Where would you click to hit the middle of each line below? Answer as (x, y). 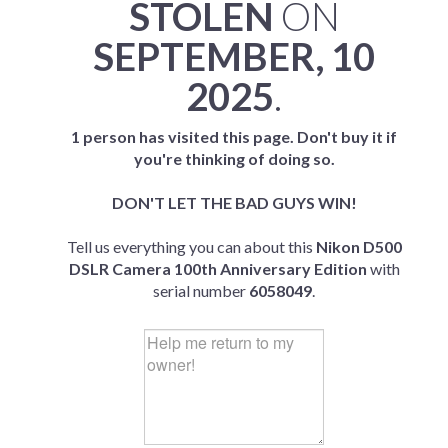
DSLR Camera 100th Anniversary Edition (217, 268)
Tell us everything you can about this (191, 246)
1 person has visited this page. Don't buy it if (234, 136)
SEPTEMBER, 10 (234, 56)
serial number (201, 290)
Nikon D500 (358, 246)
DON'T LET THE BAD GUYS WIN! (234, 202)
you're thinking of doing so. (234, 158)
